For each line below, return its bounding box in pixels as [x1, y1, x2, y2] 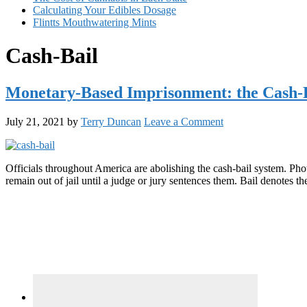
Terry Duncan [81, 115, 141, 127]
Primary [5, 197, 65, 215]
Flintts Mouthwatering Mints [33, 16, 156, 28]
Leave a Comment [144, 115, 223, 127]
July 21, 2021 [5, 115, 64, 127]
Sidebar [5, 215, 60, 234]
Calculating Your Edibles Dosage [33, 4, 176, 16]
